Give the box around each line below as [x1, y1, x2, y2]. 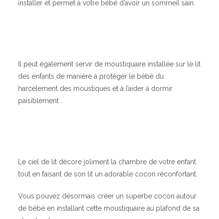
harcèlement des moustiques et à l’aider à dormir [18, 85, 173, 93]
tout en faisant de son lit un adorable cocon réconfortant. [18, 170, 198, 178]
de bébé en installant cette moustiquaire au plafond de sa [18, 204, 200, 213]
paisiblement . [18, 97, 63, 105]
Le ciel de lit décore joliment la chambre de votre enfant [18, 158, 197, 166]
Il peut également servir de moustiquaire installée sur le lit [18, 60, 201, 68]
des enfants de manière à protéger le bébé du [18, 72, 164, 81]
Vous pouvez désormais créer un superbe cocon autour [18, 192, 197, 200]
